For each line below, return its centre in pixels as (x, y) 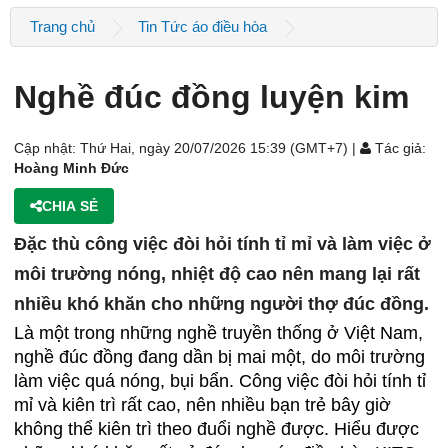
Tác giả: (398, 147)
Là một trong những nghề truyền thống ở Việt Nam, (218, 332)
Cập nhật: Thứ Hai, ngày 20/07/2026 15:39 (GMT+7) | (187, 147)
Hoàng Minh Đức (71, 167)
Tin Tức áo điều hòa (202, 26)
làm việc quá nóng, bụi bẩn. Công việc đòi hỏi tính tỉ (220, 380)
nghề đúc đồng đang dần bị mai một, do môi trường (219, 356)
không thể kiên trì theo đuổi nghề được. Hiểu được (216, 428)
